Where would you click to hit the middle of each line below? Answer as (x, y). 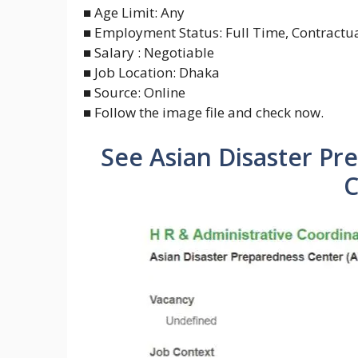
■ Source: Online (134, 93)
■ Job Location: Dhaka (151, 73)
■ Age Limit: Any (134, 13)
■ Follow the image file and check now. (203, 113)
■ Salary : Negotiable (149, 53)
